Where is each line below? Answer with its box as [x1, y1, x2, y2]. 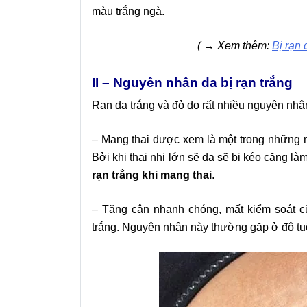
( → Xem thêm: [197, 40, 272, 52]
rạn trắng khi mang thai [92, 169, 212, 182]
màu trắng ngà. [92, 5, 164, 18]
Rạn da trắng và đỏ [92, 99, 184, 112]
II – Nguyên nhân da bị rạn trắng [92, 75, 293, 90]
